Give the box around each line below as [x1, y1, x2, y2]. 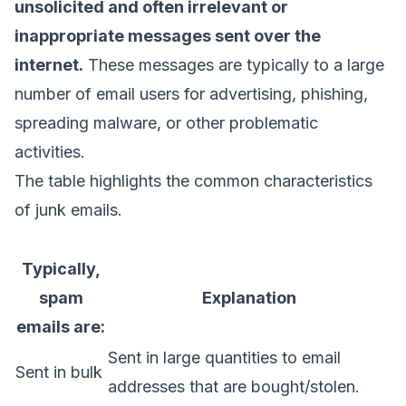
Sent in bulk [15, 362, 102, 382]
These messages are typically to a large [83, 55, 384, 74]
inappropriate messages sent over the [14, 26, 321, 45]
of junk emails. [14, 200, 122, 219]
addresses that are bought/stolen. [108, 377, 360, 396]
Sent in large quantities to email [108, 348, 341, 367]
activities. [14, 142, 90, 161]
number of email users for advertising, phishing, [14, 84, 368, 103]
